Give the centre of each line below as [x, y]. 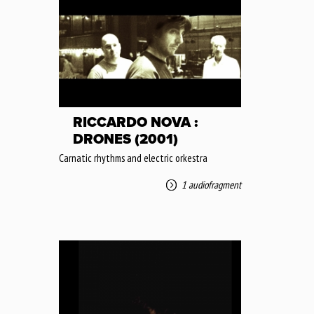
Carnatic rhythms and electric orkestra [133, 158]
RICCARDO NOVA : [135, 122]
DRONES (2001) [125, 139]
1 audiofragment [211, 184]
